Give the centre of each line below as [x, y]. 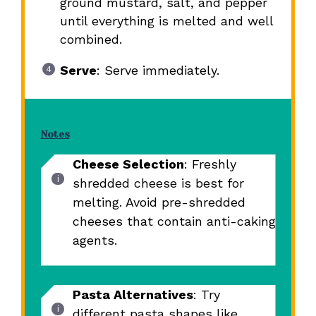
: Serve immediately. [158, 71]
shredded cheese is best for [158, 183]
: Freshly [210, 164]
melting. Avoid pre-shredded [159, 202]
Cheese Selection [128, 164]
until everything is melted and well [166, 21]
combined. [91, 39]
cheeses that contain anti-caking [174, 221]
